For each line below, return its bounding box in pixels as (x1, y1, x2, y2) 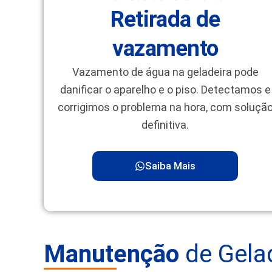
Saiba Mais (145, 159, 195, 172)
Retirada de (110, 6, 220, 33)
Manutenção (44, 239, 179, 268)
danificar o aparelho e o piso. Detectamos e (59, 83, 271, 97)
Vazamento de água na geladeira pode (72, 66, 259, 79)
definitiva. (141, 118, 189, 132)
